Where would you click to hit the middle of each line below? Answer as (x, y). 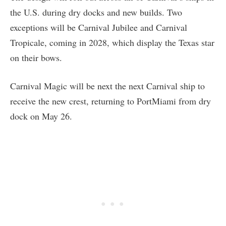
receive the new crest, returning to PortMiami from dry (110, 101)
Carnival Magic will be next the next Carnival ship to (107, 86)
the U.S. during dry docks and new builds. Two (96, 12)
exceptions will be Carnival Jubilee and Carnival (99, 27)
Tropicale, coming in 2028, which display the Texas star (112, 43)
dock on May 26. (41, 116)
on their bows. (36, 58)
